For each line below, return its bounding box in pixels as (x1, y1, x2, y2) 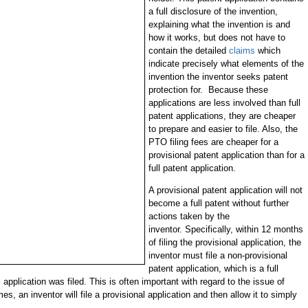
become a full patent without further (148, 198, 289, 208)
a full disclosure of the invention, (148, 6, 278, 16)
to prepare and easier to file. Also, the (148, 124, 298, 134)
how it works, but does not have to (148, 32, 285, 43)
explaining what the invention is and (148, 19, 290, 30)
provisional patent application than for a (148, 150, 305, 160)
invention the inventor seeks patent (148, 71, 288, 82)
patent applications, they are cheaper (148, 111, 296, 121)
